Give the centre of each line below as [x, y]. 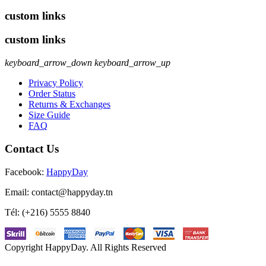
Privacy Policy [56, 83]
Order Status [52, 94]
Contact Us [32, 148]
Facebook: [26, 172]
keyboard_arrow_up [132, 63]
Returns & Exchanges [69, 104]
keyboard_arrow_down [48, 63]
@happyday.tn [85, 192]
